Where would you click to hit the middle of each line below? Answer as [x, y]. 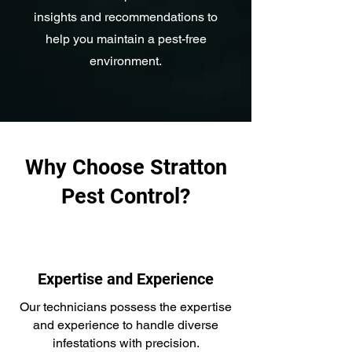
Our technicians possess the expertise [126, 307]
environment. [126, 61]
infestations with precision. [126, 343]
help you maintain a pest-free [126, 39]
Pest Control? [126, 196]
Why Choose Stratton [126, 167]
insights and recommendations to [126, 17]
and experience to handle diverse [126, 325]
